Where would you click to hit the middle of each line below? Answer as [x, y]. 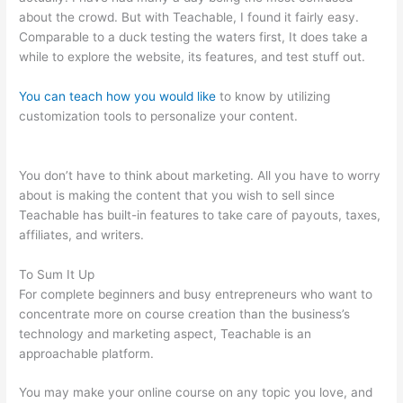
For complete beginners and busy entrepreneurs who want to [196, 294]
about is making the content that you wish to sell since [177, 195]
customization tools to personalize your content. [161, 116]
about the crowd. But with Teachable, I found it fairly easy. [189, 17]
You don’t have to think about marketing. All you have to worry [200, 175]
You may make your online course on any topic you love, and [196, 393]
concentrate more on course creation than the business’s [185, 313]
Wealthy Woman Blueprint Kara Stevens [134, 135]
